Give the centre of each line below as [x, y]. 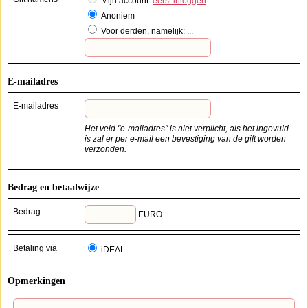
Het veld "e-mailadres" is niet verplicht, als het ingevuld [187, 129]
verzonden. [106, 150]
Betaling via [35, 249]
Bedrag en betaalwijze [53, 188]
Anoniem [118, 16]
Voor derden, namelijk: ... [147, 31]
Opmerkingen [36, 281]
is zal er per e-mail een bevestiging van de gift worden [128, 139]
